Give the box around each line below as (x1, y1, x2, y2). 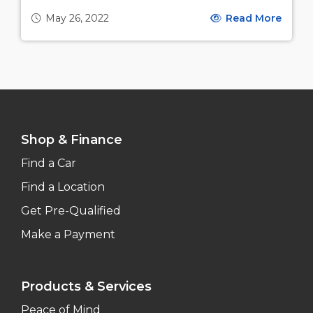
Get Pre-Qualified (21, 203, 121, 217)
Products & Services (21, 278, 152, 294)
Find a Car (21, 156, 76, 170)
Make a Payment (21, 227, 115, 241)
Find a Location (21, 180, 105, 194)
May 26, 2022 (45, 11, 109, 24)
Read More (223, 11, 282, 24)
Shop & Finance (21, 131, 122, 147)
